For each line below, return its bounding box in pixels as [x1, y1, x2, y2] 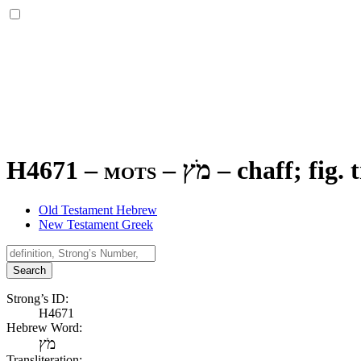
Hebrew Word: [6, 320, 82, 334]
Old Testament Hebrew [39, 202, 157, 217]
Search [13, 263, 46, 276]
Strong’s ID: [6, 291, 68, 305]
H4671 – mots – [6, 156, 182, 185]
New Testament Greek [39, 217, 153, 231]
